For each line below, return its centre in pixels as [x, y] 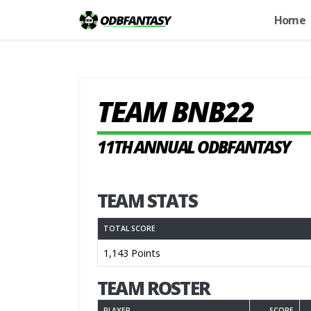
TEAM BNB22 [175, 111]
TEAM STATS [147, 201]
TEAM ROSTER [153, 288]
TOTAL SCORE [129, 228]
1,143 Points [132, 253]
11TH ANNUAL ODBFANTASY [194, 147]
